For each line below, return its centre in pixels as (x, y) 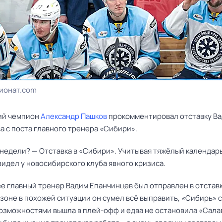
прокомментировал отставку (160, 116)
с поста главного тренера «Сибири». (71, 129)
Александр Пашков (74, 116)
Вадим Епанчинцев (99, 186)
